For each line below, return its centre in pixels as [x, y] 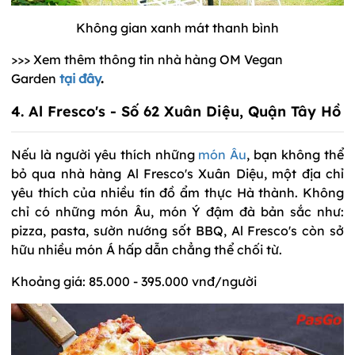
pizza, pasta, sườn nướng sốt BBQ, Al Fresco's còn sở [177, 230]
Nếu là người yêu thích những [105, 154]
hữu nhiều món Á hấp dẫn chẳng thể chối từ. [147, 249]
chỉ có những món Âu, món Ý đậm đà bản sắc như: [177, 211]
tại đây [80, 78]
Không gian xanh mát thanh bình [177, 27]
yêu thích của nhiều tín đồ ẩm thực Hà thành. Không [177, 192]
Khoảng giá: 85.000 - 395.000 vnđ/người [134, 281]
